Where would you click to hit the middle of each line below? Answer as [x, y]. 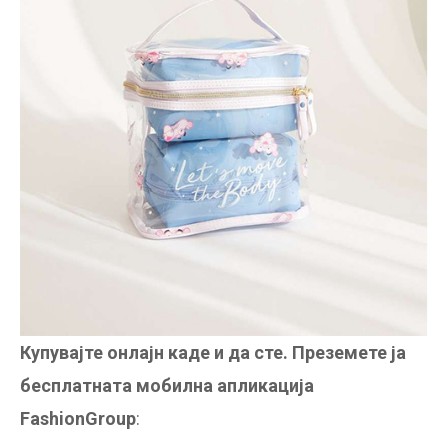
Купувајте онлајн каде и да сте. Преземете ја [213, 352]
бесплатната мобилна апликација [167, 385]
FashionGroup [78, 418]
